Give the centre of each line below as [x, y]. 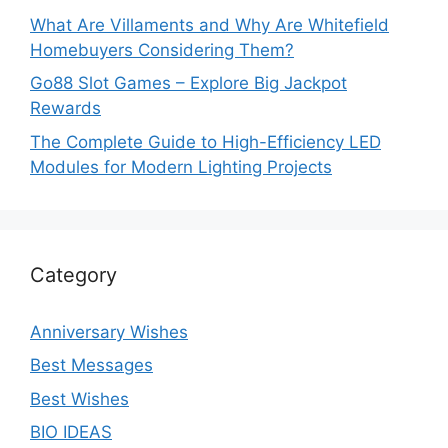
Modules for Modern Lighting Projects [181, 166]
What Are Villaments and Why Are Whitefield [209, 24]
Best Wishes [79, 398]
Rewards [65, 108]
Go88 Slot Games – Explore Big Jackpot [188, 83]
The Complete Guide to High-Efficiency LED [205, 141]
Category [73, 274]
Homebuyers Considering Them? [162, 49]
